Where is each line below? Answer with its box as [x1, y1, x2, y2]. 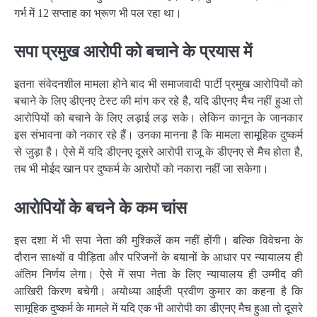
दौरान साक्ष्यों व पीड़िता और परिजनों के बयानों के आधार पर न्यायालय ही [14, 250, 303, 263]
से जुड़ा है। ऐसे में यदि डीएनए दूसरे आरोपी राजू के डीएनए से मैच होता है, [14, 146, 303, 158]
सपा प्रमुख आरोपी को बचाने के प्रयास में [14, 42, 252, 62]
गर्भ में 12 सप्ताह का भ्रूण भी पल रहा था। [14, 7, 182, 20]
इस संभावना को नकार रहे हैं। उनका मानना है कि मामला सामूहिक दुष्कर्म [14, 129, 303, 142]
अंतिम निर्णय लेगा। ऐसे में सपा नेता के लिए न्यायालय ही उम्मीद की [14, 267, 303, 280]
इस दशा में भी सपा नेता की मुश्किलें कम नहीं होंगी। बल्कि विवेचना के [14, 234, 303, 246]
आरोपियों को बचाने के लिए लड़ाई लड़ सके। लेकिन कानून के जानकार [14, 112, 303, 125]
